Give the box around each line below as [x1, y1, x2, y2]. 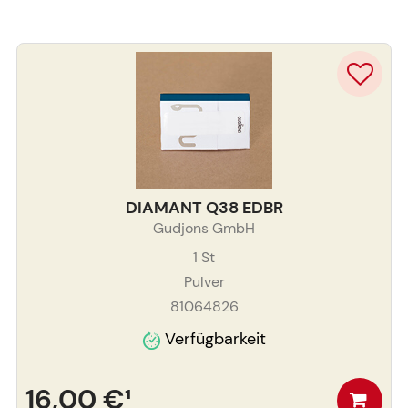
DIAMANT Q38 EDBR [125, 197, 283, 219]
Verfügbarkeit [164, 328, 266, 351]
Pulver [183, 272, 225, 292]
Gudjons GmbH [153, 219, 255, 239]
